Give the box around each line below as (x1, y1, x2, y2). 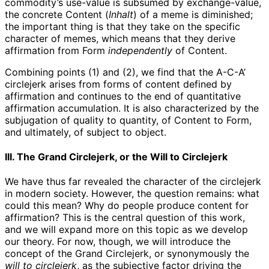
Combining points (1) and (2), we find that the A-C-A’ (5, 65, 246, 78)
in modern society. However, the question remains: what (5, 187, 259, 200)
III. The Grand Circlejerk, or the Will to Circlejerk (5, 151, 228, 163)
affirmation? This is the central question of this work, (5, 211, 245, 224)
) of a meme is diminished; (133, 8, 253, 20)
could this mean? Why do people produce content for (5, 199, 249, 212)
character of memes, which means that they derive (5, 32, 235, 44)
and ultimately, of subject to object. (5, 125, 166, 138)
